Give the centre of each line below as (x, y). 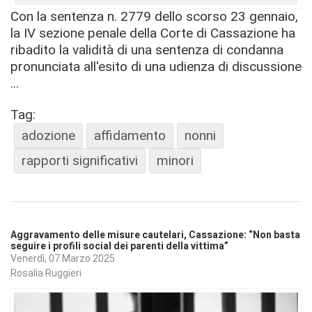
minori (175, 160)
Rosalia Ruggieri (46, 273)
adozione (48, 135)
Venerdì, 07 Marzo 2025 (63, 258)
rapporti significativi (80, 160)
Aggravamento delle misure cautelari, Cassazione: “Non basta (155, 235)
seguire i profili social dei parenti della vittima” (119, 246)
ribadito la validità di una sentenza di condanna (147, 49)
